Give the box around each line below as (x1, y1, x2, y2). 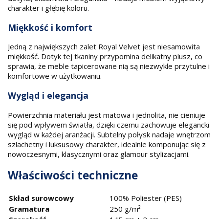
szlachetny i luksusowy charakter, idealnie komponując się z (8, 139, 206, 149)
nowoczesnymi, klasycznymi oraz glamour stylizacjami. (8, 149, 190, 159)
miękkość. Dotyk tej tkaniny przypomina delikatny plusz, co (8, 51, 202, 62)
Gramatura (9, 203, 49, 214)
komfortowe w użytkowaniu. (8, 71, 102, 81)
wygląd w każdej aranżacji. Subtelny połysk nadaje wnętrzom (8, 129, 211, 139)
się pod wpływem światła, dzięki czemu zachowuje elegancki (8, 119, 209, 130)
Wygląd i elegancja (8, 89, 88, 101)
